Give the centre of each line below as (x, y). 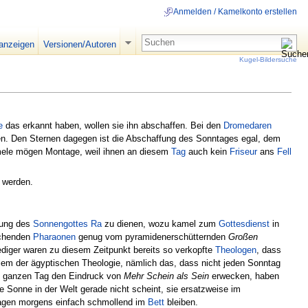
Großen (243, 236)
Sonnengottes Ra (67, 223)
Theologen (236, 250)
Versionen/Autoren (79, 44)
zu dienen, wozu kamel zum (160, 223)
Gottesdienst (244, 223)
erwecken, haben (244, 276)
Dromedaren (247, 125)
